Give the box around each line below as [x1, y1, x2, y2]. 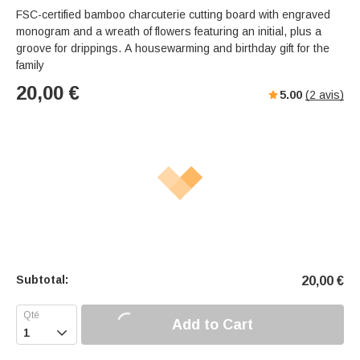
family [16, 59, 44, 72]
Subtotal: [16, 273, 68, 287]
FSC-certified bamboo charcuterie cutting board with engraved [16, 8, 330, 22]
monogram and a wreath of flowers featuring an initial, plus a [16, 25, 321, 39]
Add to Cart [172, 316, 253, 333]
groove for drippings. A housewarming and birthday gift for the [16, 42, 329, 55]
